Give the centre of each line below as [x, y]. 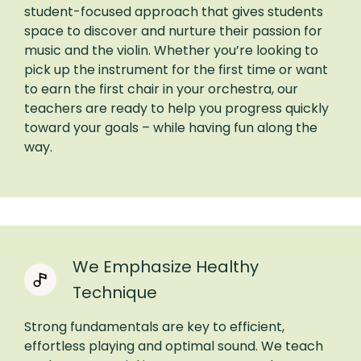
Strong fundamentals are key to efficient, [154, 326]
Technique [115, 292]
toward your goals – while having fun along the [171, 127]
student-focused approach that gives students [174, 11]
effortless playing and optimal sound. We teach [174, 346]
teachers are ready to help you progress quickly [176, 108]
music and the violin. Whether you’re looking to [171, 50]
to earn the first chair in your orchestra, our [161, 89]
